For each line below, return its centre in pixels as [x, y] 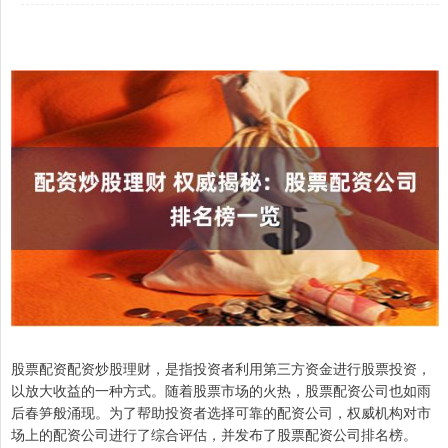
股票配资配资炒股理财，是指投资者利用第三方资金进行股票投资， [221, 367]
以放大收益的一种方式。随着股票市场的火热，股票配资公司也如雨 [221, 389]
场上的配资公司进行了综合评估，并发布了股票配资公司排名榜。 [214, 433]
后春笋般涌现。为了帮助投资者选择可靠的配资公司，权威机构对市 [221, 411]
